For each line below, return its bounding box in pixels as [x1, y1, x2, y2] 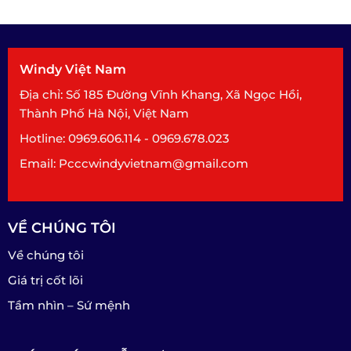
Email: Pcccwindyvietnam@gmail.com [19, 156, 248, 172]
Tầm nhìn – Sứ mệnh [7, 297, 130, 313]
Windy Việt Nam [19, 62, 126, 78]
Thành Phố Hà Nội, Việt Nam [19, 106, 189, 121]
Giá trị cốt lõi [7, 272, 83, 288]
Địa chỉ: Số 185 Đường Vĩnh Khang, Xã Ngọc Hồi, [19, 87, 302, 103]
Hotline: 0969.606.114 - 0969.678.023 [19, 131, 230, 147]
